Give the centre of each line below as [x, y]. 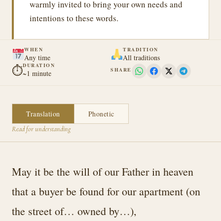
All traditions [142, 57]
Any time [37, 57]
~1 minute [37, 73]
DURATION [39, 65]
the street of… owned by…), [74, 211]
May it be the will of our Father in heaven [103, 171]
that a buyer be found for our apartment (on [106, 191]
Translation [43, 114]
